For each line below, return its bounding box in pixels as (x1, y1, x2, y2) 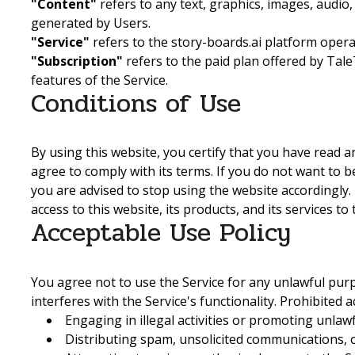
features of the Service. (31, 71, 168, 90)
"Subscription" (31, 52, 123, 71)
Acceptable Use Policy (31, 213, 291, 253)
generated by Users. (31, 14, 151, 32)
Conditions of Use (31, 84, 241, 124)
